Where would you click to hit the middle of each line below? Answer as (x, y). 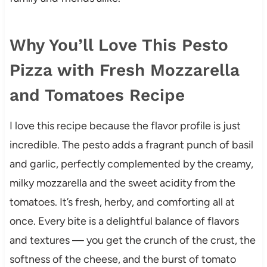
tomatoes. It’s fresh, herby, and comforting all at (122, 202)
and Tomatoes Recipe (97, 95)
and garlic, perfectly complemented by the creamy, (131, 164)
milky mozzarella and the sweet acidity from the (122, 183)
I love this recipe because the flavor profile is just (125, 125)
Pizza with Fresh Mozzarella (124, 70)
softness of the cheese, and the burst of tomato (122, 259)
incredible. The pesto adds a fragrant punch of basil (131, 145)
